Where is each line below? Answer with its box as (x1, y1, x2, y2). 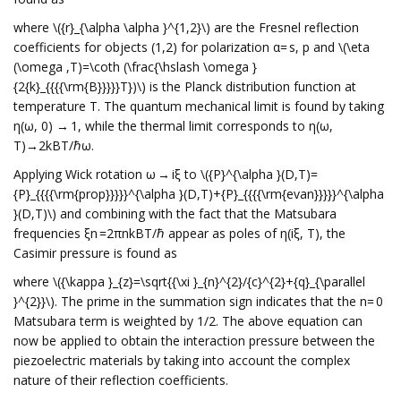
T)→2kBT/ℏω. (13, 137, 94, 154)
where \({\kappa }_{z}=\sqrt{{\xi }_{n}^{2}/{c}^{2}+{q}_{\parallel (13, 273, 365, 290)
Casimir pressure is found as (13, 244, 177, 261)
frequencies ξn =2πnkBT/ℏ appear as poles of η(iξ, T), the (13, 225, 346, 242)
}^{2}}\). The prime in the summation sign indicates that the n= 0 (13, 293, 383, 310)
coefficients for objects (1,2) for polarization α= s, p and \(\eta (13, 38, 370, 55)
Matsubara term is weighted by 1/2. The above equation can (13, 312, 363, 329)
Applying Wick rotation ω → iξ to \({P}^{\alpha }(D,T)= (13, 166, 318, 183)
